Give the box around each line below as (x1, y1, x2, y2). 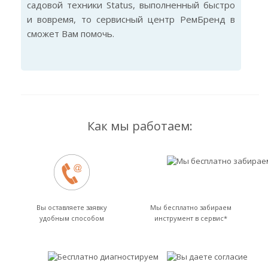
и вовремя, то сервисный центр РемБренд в (27, 13, 235, 25)
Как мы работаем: (87, 118, 193, 134)
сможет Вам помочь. (27, 28, 114, 39)
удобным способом (39, 214, 104, 223)
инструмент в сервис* (154, 214, 227, 223)
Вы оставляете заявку (36, 203, 107, 212)
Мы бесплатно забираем (150, 203, 232, 212)
